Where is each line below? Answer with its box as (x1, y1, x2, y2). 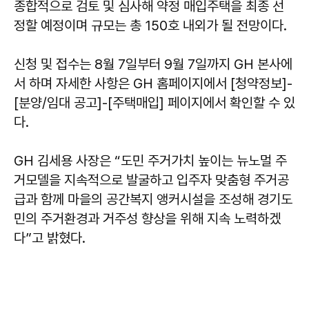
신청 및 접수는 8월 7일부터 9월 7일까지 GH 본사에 (14, 55, 292, 72)
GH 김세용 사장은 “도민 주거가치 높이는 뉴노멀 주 (14, 152, 287, 169)
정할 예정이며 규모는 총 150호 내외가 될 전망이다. (14, 17, 287, 34)
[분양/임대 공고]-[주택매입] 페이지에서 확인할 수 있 (14, 94, 295, 111)
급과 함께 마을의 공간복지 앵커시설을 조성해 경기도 (14, 190, 292, 208)
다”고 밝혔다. (14, 229, 86, 246)
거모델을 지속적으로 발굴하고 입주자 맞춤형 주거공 (14, 171, 289, 188)
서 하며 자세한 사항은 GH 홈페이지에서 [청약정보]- (14, 74, 292, 92)
